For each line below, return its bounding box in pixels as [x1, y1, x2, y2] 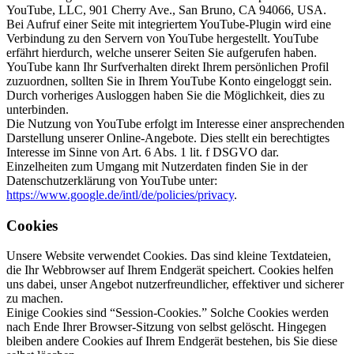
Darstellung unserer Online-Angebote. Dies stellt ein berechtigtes [6, 130, 330, 145]
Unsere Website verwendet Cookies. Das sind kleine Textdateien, [6, 249, 331, 263]
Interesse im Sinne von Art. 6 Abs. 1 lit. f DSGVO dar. [6, 145, 279, 159]
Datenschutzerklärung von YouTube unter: [6, 173, 217, 187]
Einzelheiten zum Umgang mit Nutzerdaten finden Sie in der [6, 159, 307, 173]
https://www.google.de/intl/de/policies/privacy [6, 187, 234, 201]
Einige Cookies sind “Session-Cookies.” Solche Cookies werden [6, 306, 329, 320]
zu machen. [6, 292, 63, 306]
